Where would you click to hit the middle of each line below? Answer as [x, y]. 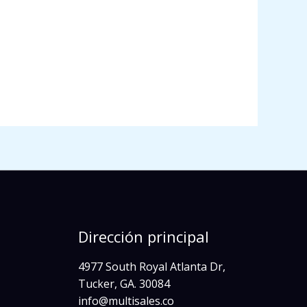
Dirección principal [143, 237]
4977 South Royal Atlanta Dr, [151, 267]
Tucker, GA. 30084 [124, 284]
